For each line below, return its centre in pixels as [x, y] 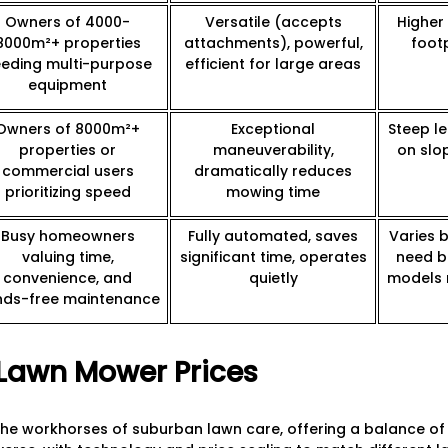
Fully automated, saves [273, 236]
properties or [67, 150]
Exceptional [273, 129]
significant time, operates [273, 257]
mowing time [273, 192]
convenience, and [67, 278]
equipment [67, 85]
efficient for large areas [273, 64]
